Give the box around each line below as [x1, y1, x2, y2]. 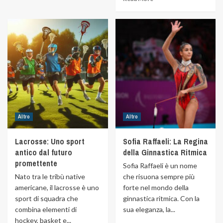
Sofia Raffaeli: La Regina [122, 136, 208, 147]
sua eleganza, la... [122, 205, 175, 214]
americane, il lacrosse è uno [15, 183, 99, 192]
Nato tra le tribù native [15, 172, 85, 181]
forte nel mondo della [122, 183, 189, 192]
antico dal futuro [15, 147, 72, 158]
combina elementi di [15, 205, 77, 214]
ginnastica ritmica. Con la [122, 194, 200, 203]
